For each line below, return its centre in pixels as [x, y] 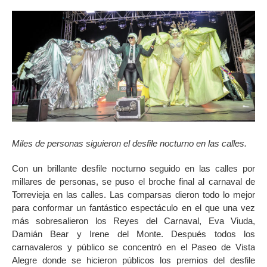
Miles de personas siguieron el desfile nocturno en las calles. [129, 143]
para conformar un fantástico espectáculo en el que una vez [133, 207]
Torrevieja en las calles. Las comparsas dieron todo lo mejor [133, 194]
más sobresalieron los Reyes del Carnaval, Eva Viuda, [133, 221]
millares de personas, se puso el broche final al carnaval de [133, 181]
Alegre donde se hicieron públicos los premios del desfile [133, 260]
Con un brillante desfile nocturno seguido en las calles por [133, 168]
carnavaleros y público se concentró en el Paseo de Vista [133, 247]
